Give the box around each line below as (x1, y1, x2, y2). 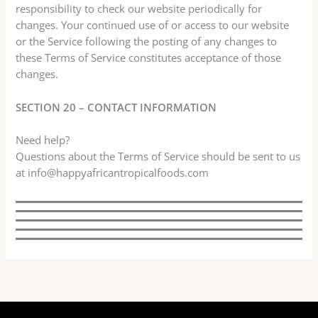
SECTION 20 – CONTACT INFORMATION (16, 99, 217, 114)
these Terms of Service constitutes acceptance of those (16, 50, 282, 65)
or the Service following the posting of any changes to (16, 34, 278, 49)
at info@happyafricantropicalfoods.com (16, 165, 209, 180)
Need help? (16, 133, 70, 148)
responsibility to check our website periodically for (16, 1, 263, 16)
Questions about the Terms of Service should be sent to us (16, 149, 301, 164)
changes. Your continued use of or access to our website (16, 18, 290, 33)
